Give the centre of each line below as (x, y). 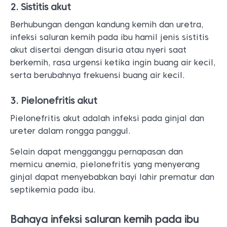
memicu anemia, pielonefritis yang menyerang (105, 164)
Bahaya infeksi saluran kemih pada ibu (104, 219)
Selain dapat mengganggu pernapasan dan (97, 152)
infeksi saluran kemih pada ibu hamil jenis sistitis (109, 37)
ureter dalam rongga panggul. (70, 131)
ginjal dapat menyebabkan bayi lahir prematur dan (112, 177)
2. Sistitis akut (41, 7)
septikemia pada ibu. (53, 190)
